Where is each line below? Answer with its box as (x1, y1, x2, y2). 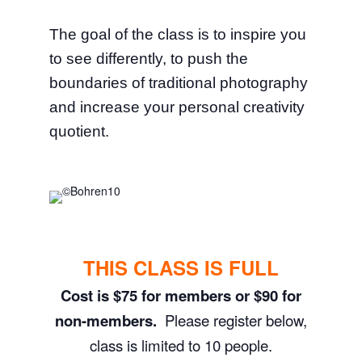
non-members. (54, 309, 165, 331)
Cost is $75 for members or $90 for (60, 284, 301, 306)
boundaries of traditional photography (48, 74, 308, 91)
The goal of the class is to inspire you (48, 26, 306, 43)
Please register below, (164, 309, 307, 330)
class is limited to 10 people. (89, 335, 272, 356)
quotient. (48, 123, 109, 140)
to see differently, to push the (48, 50, 248, 67)
